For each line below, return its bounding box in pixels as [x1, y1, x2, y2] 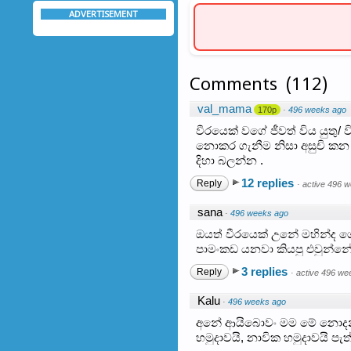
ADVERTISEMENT [69, 8, 138, 20]
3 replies [241, 264, 291, 278]
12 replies [241, 175, 297, 190]
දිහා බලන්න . [196, 153, 263, 167]
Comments [190, 72, 277, 95]
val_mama [197, 101, 251, 115]
